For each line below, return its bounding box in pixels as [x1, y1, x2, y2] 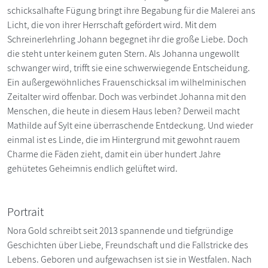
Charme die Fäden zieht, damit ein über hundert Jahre [7, 147, 221, 160]
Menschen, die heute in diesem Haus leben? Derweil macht [7, 104, 240, 117]
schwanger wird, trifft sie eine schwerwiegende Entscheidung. [7, 61, 250, 74]
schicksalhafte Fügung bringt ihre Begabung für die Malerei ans [7, 4, 255, 17]
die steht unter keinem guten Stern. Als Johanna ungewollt [7, 47, 239, 60]
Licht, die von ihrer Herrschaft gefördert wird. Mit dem [7, 18, 217, 31]
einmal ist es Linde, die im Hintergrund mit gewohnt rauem [7, 133, 240, 146]
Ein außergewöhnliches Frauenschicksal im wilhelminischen [7, 75, 246, 89]
